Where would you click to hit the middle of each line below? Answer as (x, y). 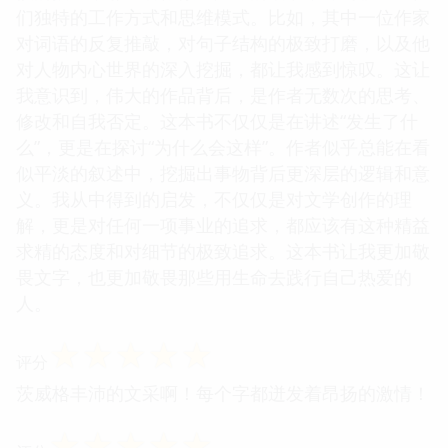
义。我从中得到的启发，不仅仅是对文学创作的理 (214, 198)
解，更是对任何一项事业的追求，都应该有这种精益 (223, 224)
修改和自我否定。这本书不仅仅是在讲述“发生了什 (217, 120)
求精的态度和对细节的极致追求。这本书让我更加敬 (223, 250)
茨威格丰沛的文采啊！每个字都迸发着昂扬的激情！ (223, 392)
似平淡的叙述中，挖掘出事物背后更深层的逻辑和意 (223, 172)
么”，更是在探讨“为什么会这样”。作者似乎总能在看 (223, 146)
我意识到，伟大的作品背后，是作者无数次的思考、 (223, 94)
